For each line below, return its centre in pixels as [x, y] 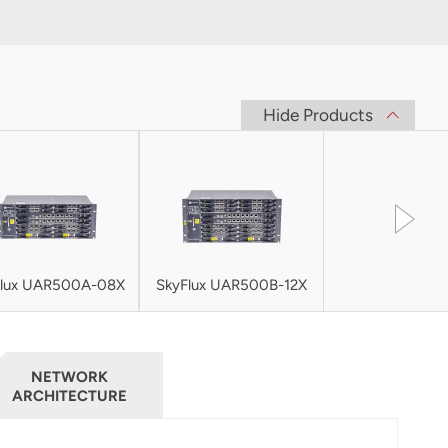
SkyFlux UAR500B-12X [232, 285]
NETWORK [69, 376]
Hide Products [317, 114]
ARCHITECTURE [69, 395]
